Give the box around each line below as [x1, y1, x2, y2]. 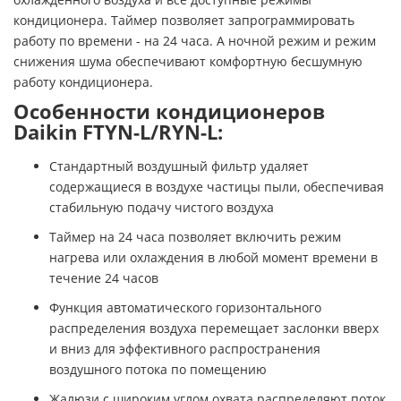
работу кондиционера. [13, 73, 153, 91]
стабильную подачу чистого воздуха [49, 199, 274, 217]
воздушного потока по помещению [49, 361, 267, 379]
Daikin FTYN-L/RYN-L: [13, 118, 223, 147]
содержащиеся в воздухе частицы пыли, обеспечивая [49, 178, 384, 196]
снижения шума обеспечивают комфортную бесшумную [13, 53, 363, 71]
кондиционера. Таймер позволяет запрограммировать [13, 12, 354, 30]
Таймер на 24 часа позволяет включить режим [49, 228, 341, 246]
